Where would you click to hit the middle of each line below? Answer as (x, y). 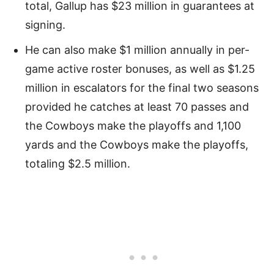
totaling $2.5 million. (79, 163)
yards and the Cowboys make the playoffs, (137, 144)
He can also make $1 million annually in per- (137, 50)
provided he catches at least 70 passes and (137, 106)
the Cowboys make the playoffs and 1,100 (133, 125)
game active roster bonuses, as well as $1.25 (140, 68)
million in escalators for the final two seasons (142, 87)
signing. (47, 24)
